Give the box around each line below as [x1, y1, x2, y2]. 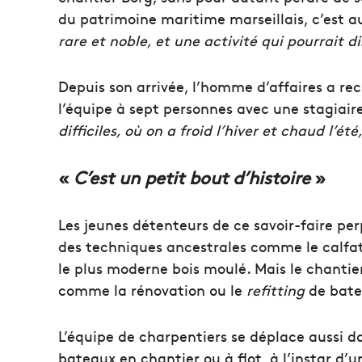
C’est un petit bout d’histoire [74, 165, 315, 190]
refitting [246, 280, 305, 301]
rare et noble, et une [58, 30, 204, 51]
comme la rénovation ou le [58, 280, 246, 301]
